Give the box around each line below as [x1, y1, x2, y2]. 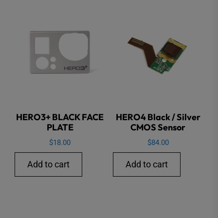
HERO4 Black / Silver [115, 111, 200, 123]
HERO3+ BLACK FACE [16, 111, 104, 123]
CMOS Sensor [130, 122, 186, 133]
